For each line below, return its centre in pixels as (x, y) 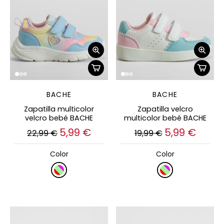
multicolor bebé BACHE (165, 118)
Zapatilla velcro (165, 109)
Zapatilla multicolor (59, 109)
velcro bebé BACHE (59, 118)
